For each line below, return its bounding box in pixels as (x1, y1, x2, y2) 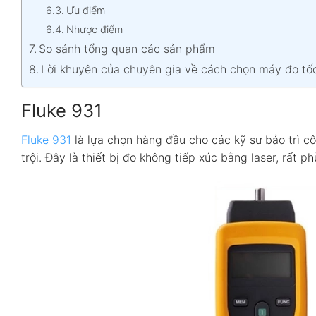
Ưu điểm (66, 4, 105, 16)
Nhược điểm (66, 23, 123, 35)
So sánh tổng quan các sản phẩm (39, 41, 216, 56)
